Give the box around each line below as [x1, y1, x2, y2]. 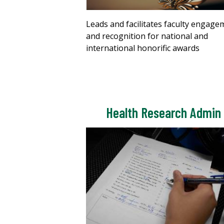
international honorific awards [86, 42, 199, 54]
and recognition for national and [86, 30, 208, 42]
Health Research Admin [106, 104, 221, 121]
